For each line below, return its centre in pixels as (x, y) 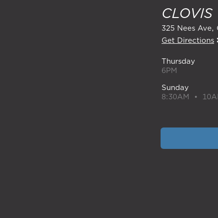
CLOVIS (187, 13)
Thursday (178, 61)
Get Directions (188, 40)
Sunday (175, 87)
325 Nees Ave (187, 28)
